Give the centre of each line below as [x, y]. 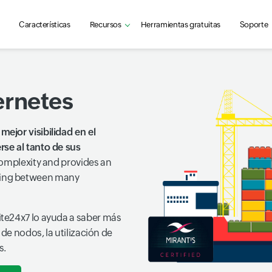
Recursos [105, 24]
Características [45, 24]
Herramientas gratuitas [180, 24]
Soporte [254, 24]
